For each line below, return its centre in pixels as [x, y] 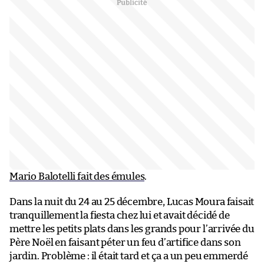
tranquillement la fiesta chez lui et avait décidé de [120, 216]
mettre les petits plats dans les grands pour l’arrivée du [132, 229]
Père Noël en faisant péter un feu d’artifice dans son [125, 243]
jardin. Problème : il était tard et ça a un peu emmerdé [129, 256]
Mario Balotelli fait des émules [77, 177]
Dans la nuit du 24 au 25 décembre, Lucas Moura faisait [132, 202]
